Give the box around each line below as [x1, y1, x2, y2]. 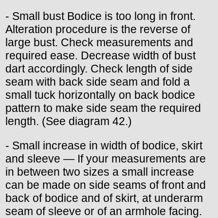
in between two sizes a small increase [5, 165, 194, 178]
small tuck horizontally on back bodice [5, 88, 195, 101]
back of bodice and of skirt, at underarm [5, 191, 203, 204]
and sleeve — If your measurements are [5, 152, 206, 165]
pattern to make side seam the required [5, 101, 201, 114]
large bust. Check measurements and [5, 36, 193, 49]
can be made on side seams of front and [5, 178, 206, 191]
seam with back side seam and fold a [5, 75, 190, 88]
